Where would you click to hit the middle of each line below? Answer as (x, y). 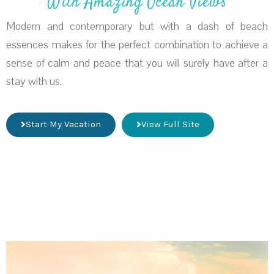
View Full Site (170, 124)
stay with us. (34, 82)
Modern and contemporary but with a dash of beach (137, 27)
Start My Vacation (63, 124)
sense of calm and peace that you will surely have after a (137, 63)
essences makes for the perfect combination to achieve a (137, 45)
